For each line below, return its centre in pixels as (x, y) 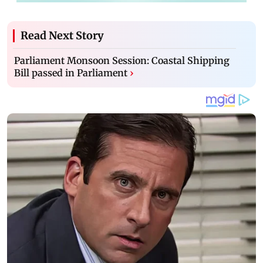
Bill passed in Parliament (71, 73)
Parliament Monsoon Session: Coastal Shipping (122, 60)
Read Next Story (62, 35)
